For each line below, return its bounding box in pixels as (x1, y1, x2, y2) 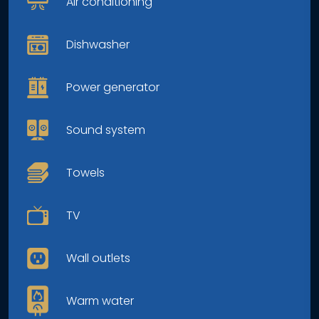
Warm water (66, 292, 134, 309)
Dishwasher (66, 36, 130, 53)
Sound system (66, 121, 145, 138)
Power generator (66, 78, 159, 95)
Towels (66, 164, 105, 181)
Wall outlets (66, 249, 130, 266)
